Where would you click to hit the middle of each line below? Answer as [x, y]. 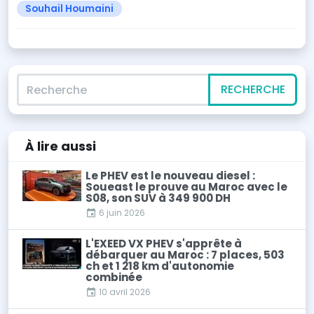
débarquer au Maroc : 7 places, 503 [185, 255]
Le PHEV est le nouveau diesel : [170, 176]
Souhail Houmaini [69, 9]
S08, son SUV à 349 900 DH [158, 198]
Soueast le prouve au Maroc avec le [186, 187]
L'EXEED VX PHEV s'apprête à [164, 244]
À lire [43, 146]
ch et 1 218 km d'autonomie [160, 266]
